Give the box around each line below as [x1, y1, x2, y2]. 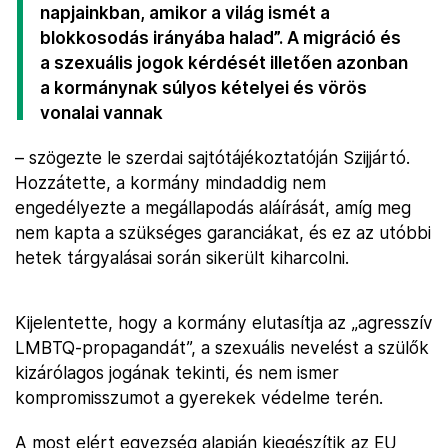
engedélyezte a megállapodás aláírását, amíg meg [15, 197, 411, 218]
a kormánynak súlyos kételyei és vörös [40, 77, 367, 98]
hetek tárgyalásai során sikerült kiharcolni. [15, 247, 349, 268]
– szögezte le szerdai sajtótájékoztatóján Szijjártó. [15, 147, 410, 168]
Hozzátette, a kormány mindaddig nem [15, 172, 326, 193]
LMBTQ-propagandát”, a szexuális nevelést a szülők [15, 337, 429, 358]
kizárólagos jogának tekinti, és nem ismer [15, 362, 339, 383]
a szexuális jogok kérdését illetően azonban [40, 52, 408, 73]
